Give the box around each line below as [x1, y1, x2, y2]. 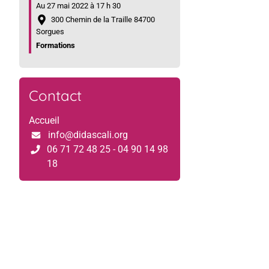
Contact [29, 86, 82, 104]
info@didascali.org [48, 128, 128, 141]
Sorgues [36, 26, 64, 36]
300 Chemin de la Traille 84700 [47, 15, 156, 25]
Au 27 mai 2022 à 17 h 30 [36, 1, 121, 11]
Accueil [29, 114, 59, 126]
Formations [36, 40, 75, 50]
